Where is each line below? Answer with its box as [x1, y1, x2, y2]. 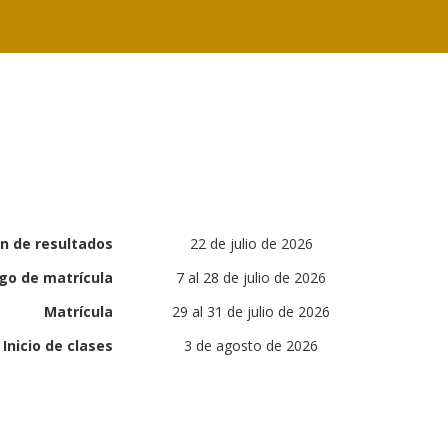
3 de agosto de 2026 [184, 335, 319, 355]
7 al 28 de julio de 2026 [176, 267, 327, 287]
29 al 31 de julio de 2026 [172, 301, 331, 321]
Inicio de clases [3, 335, 114, 355]
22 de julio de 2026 [189, 233, 313, 253]
